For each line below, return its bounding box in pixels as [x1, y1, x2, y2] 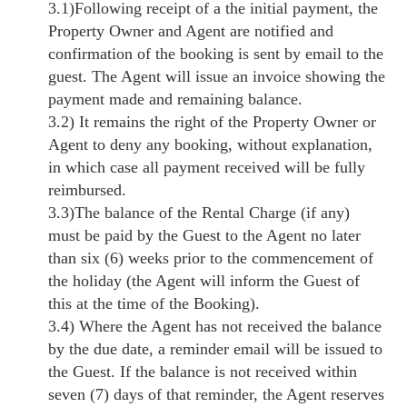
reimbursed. [48, 180, 127, 199]
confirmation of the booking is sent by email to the [48, 44, 384, 63]
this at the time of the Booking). [48, 293, 261, 313]
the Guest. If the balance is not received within [48, 362, 358, 381]
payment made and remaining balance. [48, 89, 303, 108]
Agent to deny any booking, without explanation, [48, 134, 373, 154]
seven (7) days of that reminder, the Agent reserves [48, 384, 385, 403]
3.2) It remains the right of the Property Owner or [48, 112, 377, 131]
